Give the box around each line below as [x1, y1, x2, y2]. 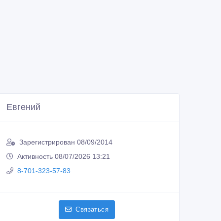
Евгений [6, 102, 40, 112]
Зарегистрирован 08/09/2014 [19, 138, 112, 147]
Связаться [75, 206, 109, 214]
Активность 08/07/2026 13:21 [17, 152, 110, 161]
